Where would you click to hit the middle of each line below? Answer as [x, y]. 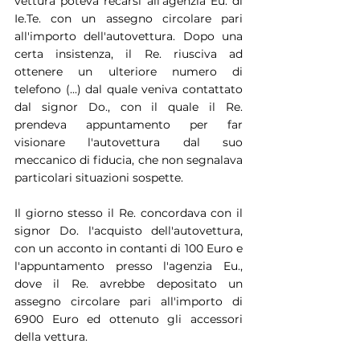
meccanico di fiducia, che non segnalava [129, 160]
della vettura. [51, 336]
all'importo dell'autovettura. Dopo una [129, 36]
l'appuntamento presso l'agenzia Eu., [129, 266]
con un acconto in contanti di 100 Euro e [129, 248]
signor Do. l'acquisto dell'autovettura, [129, 230]
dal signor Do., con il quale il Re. [129, 106]
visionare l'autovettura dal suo [129, 142]
